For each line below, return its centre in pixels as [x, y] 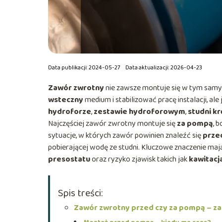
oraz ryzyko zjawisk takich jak [139, 159]
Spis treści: [80, 193]
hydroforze [70, 111]
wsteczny [66, 100]
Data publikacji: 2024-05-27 [84, 67]
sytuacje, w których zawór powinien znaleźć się [125, 135]
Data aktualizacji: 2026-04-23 [164, 67]
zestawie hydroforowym [139, 111]
